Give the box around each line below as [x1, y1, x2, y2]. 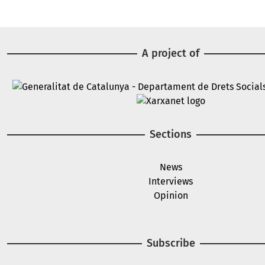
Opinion [153, 190, 188, 202]
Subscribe [146, 237, 195, 250]
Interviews [148, 176, 193, 188]
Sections [150, 128, 192, 141]
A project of [142, 46, 199, 60]
